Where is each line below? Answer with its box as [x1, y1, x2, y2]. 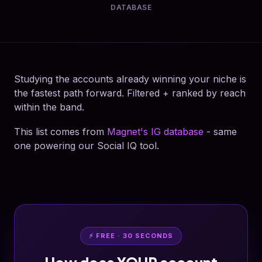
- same [204, 126, 237, 137]
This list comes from [14, 126, 107, 137]
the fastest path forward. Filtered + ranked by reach [14, 87, 246, 99]
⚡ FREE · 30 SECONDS [89, 232, 173, 240]
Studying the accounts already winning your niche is [14, 73, 246, 85]
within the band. [14, 101, 84, 113]
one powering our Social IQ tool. [14, 140, 159, 151]
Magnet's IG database [107, 126, 204, 137]
